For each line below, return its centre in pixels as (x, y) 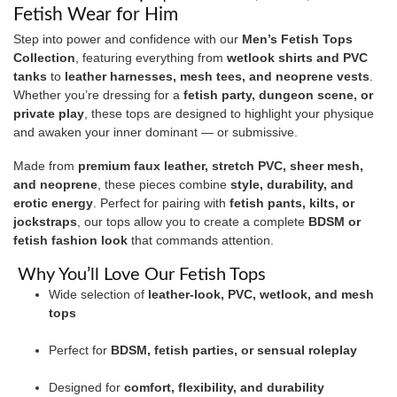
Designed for (86, 387)
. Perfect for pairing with (161, 202)
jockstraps (45, 221)
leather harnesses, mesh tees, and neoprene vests (217, 77)
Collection (44, 58)
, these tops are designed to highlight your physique (229, 114)
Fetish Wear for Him (96, 15)
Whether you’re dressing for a (98, 95)
